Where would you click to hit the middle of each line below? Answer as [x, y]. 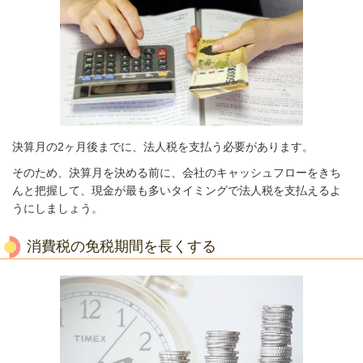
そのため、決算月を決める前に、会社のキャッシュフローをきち [177, 173]
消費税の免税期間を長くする [122, 247]
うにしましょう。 [58, 209]
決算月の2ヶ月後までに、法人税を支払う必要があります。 [163, 147]
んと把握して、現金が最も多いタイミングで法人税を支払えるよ [177, 191]
